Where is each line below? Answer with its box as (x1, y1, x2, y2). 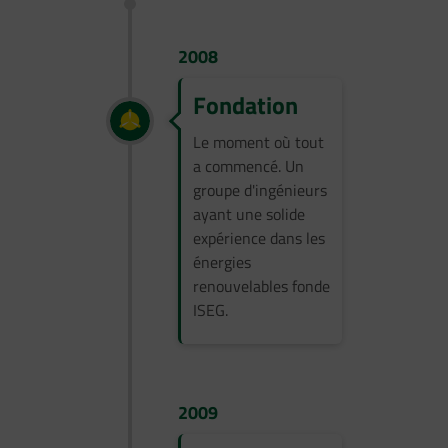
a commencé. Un (193, 154, 304, 178)
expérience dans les (193, 226, 325, 250)
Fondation (193, 87, 298, 123)
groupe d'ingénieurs (193, 178, 327, 202)
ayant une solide (193, 202, 305, 226)
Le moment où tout (193, 130, 324, 154)
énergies (193, 250, 251, 274)
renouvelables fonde (193, 274, 330, 298)
